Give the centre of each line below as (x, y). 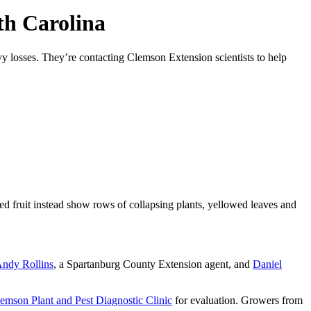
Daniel (267, 264)
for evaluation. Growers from (237, 300)
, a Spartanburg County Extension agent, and (153, 264)
